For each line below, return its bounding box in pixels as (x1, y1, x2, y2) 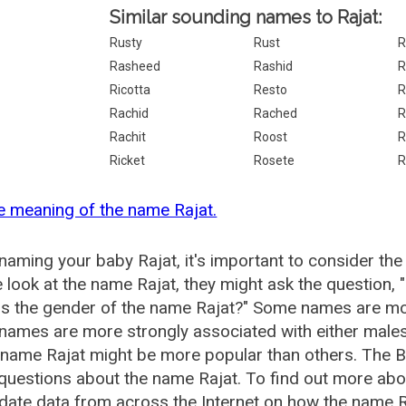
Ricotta (110, 82, 151, 97)
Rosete (254, 153, 295, 168)
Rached (254, 106, 298, 121)
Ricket (110, 153, 146, 168)
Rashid (254, 59, 294, 73)
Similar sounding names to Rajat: (110, 6, 382, 28)
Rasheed (110, 59, 161, 73)
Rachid (110, 106, 150, 121)
